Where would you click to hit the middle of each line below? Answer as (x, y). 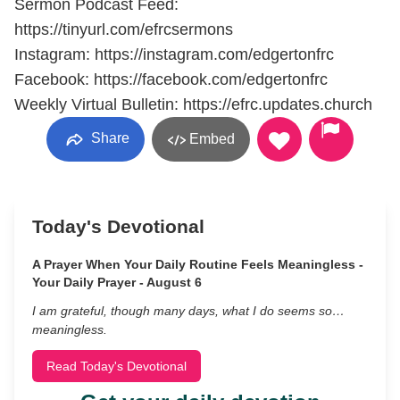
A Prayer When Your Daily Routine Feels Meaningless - (198, 264)
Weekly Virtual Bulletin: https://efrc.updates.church (193, 104)
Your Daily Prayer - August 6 (117, 282)
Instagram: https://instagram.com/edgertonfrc (174, 54)
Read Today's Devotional (117, 366)
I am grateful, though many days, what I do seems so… (188, 311)
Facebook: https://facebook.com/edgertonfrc (171, 79)
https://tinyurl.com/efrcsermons (124, 29)
